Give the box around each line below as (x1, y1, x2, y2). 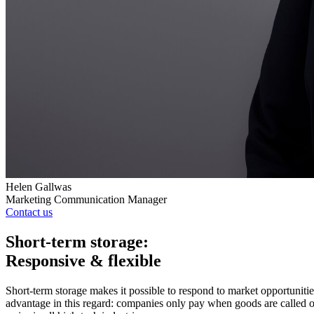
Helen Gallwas (6, 180, 71, 193)
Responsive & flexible (6, 251, 161, 270)
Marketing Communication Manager (6, 193, 167, 205)
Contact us (6, 205, 53, 218)
